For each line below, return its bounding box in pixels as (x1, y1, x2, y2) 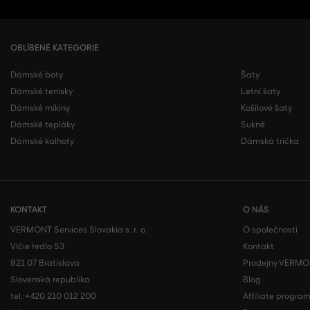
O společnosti (243, 225, 298, 235)
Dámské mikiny (10, 103, 70, 113)
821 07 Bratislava (10, 258, 80, 268)
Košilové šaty (240, 103, 292, 113)
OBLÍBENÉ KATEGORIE (10, 42, 99, 53)
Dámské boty (10, 70, 63, 80)
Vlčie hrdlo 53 (10, 241, 64, 251)
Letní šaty (240, 86, 280, 96)
